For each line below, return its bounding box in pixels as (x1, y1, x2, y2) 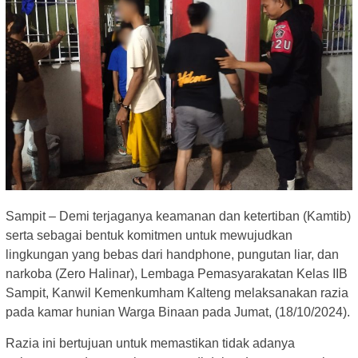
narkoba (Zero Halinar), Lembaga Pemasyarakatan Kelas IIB (6, 266, 348, 280)
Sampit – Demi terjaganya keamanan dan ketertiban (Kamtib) (6, 209, 351, 223)
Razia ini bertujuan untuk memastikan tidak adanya (6, 336, 295, 350)
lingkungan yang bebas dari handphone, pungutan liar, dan (6, 247, 339, 261)
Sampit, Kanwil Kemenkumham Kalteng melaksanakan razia (6, 285, 348, 300)
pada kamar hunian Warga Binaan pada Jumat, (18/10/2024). (6, 304, 350, 319)
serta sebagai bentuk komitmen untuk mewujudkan (6, 228, 292, 242)
